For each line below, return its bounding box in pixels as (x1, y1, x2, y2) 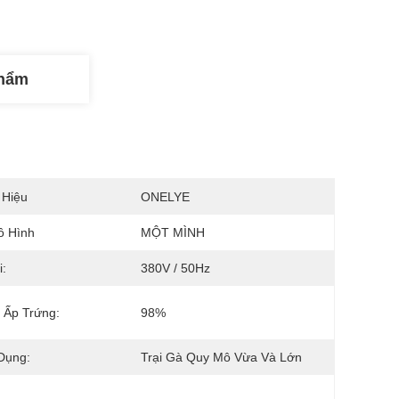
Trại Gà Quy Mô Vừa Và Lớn (141, 350, 302, 364)
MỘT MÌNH (141, 225, 205, 240)
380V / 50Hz (141, 261, 210, 275)
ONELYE (141, 190, 190, 204)
